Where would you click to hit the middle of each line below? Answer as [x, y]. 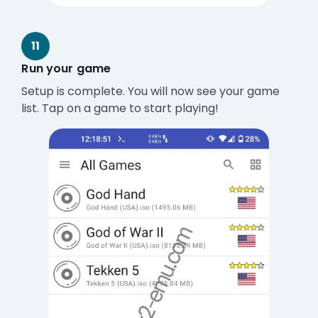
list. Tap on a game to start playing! [120, 109]
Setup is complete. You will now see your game [151, 92]
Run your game [66, 69]
